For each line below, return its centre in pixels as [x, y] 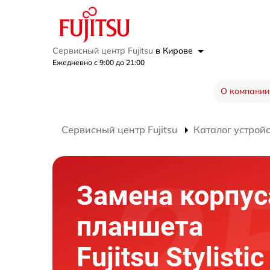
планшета [140, 227]
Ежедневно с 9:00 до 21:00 [99, 62]
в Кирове [175, 51]
